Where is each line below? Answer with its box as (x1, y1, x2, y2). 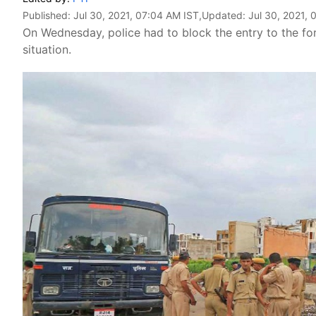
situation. (23, 42, 71, 56)
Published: (23, 9, 73, 21)
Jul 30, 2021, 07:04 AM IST (73, 9, 199, 21)
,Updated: (199, 9, 248, 21)
